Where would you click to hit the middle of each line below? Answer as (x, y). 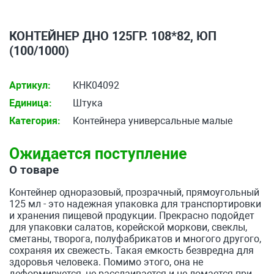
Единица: (31, 103)
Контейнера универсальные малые (151, 121)
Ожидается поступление (98, 154)
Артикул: (30, 85)
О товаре (34, 170)
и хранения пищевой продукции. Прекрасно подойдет (132, 216)
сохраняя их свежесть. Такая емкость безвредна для (131, 250)
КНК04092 (95, 85)
